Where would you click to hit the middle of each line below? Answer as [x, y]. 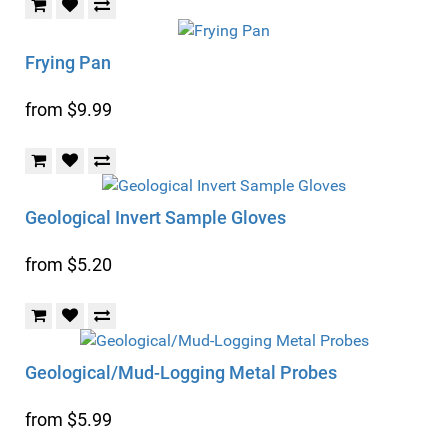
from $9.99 [68, 109]
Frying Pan [68, 62]
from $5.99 [68, 419]
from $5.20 [68, 264]
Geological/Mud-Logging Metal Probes [181, 372]
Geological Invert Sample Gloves [155, 217]
